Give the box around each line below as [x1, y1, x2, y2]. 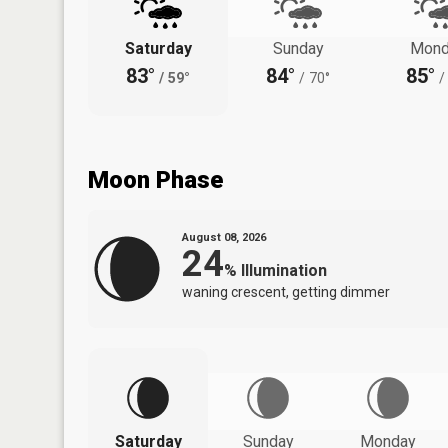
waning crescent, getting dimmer [182, 283, 390, 300]
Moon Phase [88, 165, 223, 194]
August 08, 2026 [182, 230, 266, 244]
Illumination [241, 260, 327, 280]
